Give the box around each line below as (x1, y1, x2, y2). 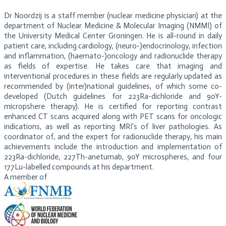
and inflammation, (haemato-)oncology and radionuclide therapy (4, 51, 222, 61)
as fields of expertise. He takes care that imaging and (4, 62, 222, 71)
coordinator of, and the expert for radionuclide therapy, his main (4, 132, 222, 142)
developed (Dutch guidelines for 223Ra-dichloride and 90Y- (4, 92, 222, 101)
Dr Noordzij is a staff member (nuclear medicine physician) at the (4, 11, 222, 21)
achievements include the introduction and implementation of (4, 142, 222, 152)
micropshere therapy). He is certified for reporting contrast (4, 102, 222, 111)
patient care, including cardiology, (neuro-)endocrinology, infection (4, 41, 222, 51)
